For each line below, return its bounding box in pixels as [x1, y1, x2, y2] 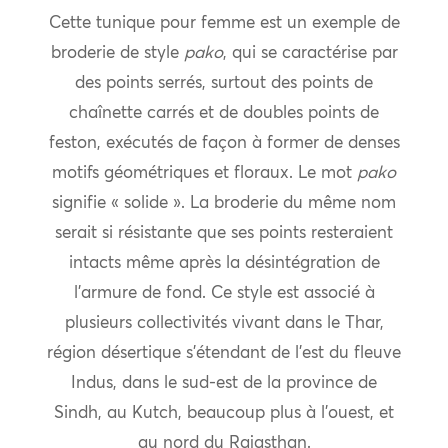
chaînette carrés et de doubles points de [69, 105, 379, 123]
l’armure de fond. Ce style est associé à [73, 285, 375, 303]
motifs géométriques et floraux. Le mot [52, 165, 357, 183]
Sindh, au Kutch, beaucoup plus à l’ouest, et [54, 405, 394, 423]
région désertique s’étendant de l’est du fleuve [47, 345, 401, 363]
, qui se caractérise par [222, 45, 398, 63]
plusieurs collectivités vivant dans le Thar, [64, 315, 384, 333]
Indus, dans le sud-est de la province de [71, 375, 377, 393]
